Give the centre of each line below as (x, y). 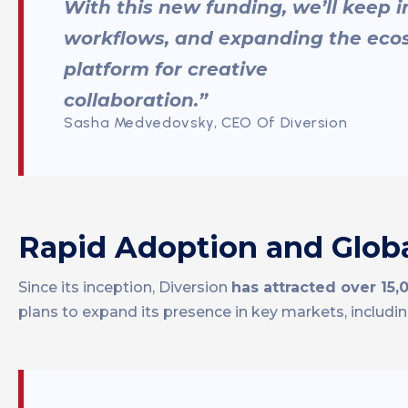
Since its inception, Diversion (125, 288)
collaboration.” (136, 101)
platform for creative (166, 70)
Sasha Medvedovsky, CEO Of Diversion (206, 123)
